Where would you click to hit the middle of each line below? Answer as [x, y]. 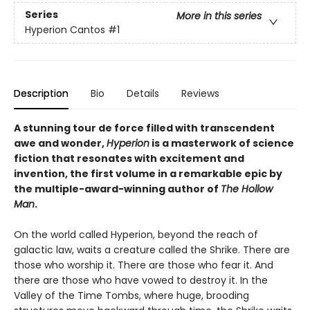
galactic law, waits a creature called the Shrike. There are [152, 249]
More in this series [219, 16]
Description [41, 93]
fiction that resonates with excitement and [129, 158]
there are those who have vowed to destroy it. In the [141, 280]
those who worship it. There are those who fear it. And [144, 265]
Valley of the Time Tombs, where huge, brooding [131, 295]
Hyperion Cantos [65, 30]
